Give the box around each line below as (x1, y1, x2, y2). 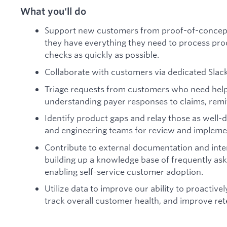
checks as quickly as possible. (45, 49, 159, 60)
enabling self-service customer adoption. (45, 166, 203, 177)
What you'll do (20, 5, 86, 17)
